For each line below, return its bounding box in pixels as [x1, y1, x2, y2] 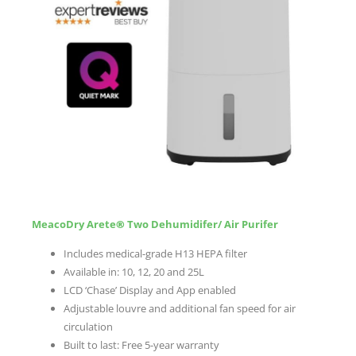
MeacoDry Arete [32, 216, 116, 231]
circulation [64, 319, 113, 334]
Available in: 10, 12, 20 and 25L [64, 264, 204, 279]
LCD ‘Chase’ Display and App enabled [64, 282, 236, 297]
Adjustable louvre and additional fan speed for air [64, 300, 296, 315]
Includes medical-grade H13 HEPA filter [64, 246, 247, 261]
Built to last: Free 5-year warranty [64, 337, 219, 352]
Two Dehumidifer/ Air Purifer [125, 216, 278, 231]
